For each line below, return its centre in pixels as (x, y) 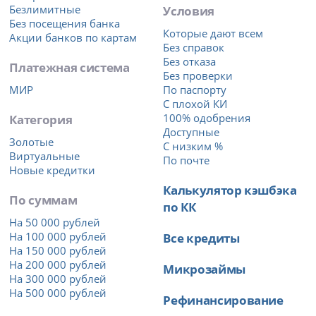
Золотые (32, 142)
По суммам (43, 200)
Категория (41, 120)
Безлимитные (45, 10)
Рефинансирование (223, 300)
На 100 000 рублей (58, 237)
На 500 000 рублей (58, 293)
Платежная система (69, 67)
